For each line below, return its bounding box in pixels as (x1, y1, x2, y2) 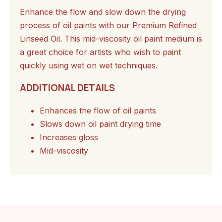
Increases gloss (40, 132, 98, 143)
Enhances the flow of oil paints (40, 106, 156, 116)
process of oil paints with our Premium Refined (20, 20, 197, 30)
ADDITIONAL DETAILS (20, 81, 115, 95)
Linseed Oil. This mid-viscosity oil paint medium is (20, 33, 202, 44)
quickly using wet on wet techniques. (20, 60, 158, 70)
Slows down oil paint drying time (40, 119, 161, 129)
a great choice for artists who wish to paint (20, 47, 181, 57)
